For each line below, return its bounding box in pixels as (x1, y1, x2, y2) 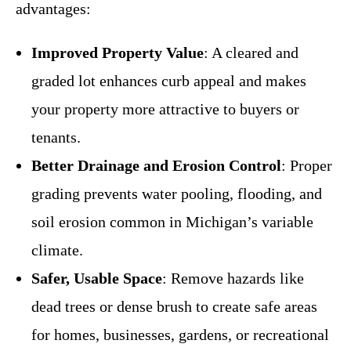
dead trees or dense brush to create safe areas (31, 297, 317, 315)
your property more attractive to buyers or (31, 100, 299, 118)
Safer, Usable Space (31, 269, 162, 287)
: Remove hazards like (162, 269, 304, 287)
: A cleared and (204, 43, 299, 61)
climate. (31, 241, 83, 259)
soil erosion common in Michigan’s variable (31, 212, 313, 230)
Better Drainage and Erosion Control (31, 156, 281, 174)
